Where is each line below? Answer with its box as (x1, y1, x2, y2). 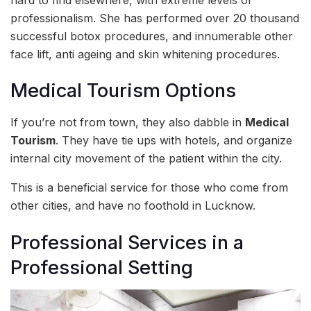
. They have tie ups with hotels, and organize (56, 133, 292, 148)
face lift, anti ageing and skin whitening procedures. (10, 47, 280, 61)
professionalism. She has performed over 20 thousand (10, 10, 299, 25)
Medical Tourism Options (10, 79, 236, 103)
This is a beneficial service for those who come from (10, 180, 288, 195)
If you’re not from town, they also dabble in (10, 115, 245, 130)
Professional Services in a (10, 230, 244, 254)
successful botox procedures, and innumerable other (10, 28, 293, 43)
